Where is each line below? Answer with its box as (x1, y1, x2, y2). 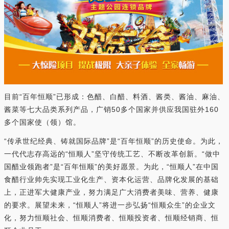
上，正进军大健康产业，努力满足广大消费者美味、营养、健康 (4, 188, 219, 196)
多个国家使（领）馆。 (4, 118, 81, 126)
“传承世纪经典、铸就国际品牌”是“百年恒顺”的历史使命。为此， (4, 136, 223, 145)
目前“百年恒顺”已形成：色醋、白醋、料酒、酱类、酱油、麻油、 (4, 92, 225, 101)
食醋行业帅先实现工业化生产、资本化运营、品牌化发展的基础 (4, 175, 219, 184)
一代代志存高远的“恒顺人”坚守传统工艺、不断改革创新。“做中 (4, 149, 220, 158)
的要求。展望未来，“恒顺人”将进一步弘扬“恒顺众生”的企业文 (4, 200, 216, 209)
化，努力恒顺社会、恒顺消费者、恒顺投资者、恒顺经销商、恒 (4, 213, 219, 222)
